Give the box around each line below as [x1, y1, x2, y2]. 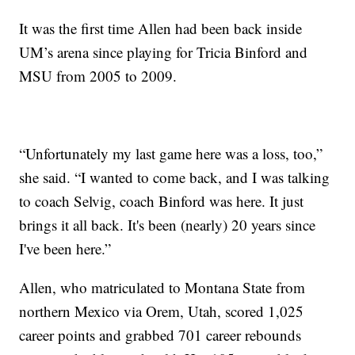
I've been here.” [19, 239, 112, 259]
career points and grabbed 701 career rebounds [19, 325, 302, 345]
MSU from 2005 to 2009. [19, 66, 177, 86]
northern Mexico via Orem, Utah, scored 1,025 [19, 301, 304, 322]
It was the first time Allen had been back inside [19, 18, 303, 39]
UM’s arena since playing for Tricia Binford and [19, 42, 308, 63]
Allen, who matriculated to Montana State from [19, 277, 306, 298]
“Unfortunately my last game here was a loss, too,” [19, 143, 323, 164]
